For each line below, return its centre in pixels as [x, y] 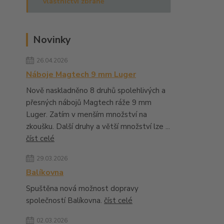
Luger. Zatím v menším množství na [86, 114]
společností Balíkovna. [65, 200]
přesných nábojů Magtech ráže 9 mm [89, 102]
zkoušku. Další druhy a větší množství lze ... [98, 126]
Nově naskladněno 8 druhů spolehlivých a [96, 90]
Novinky [52, 40]
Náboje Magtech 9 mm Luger [81, 74]
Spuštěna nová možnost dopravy [82, 188]
